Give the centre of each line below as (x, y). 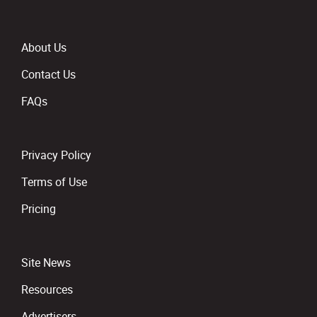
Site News (46, 263)
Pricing (39, 209)
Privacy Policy (56, 155)
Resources (47, 289)
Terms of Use (54, 182)
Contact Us (48, 74)
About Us (44, 47)
